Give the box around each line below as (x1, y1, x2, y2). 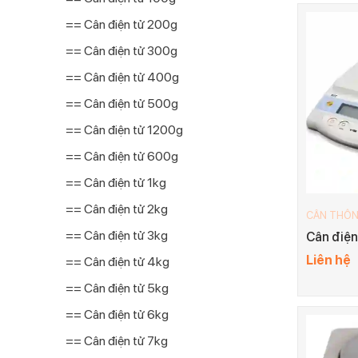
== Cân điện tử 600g (66, 149, 178, 164)
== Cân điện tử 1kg (66, 175, 166, 190)
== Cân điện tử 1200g (66, 122, 183, 137)
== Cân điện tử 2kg (66, 201, 168, 217)
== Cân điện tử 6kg (66, 307, 169, 322)
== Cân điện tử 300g (66, 43, 177, 58)
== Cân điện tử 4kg (66, 254, 169, 269)
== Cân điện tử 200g (66, 17, 177, 32)
